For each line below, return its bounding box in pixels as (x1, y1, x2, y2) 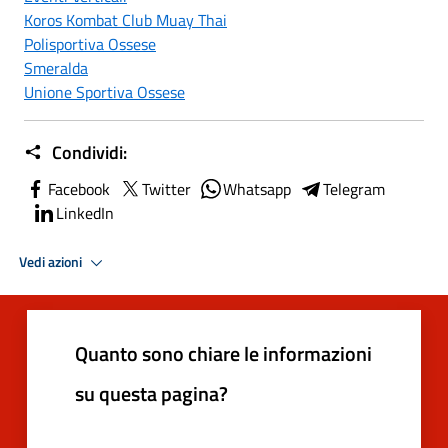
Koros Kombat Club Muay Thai (24, 8, 227, 32)
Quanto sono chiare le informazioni (75, 338, 372, 369)
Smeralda (24, 56, 88, 80)
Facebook (48, 177, 110, 201)
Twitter (142, 177, 191, 201)
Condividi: (48, 139, 127, 166)
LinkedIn (56, 201, 114, 225)
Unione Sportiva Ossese (24, 80, 185, 104)
